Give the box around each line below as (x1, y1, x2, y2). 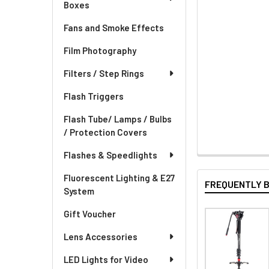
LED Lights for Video (64, 254, 148, 265)
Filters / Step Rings (64, 68, 144, 79)
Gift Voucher (64, 208, 116, 219)
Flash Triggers (64, 91, 124, 101)
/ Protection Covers (64, 127, 147, 138)
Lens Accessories (64, 231, 138, 242)
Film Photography (64, 45, 136, 56)
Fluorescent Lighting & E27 (64, 172, 175, 183)
